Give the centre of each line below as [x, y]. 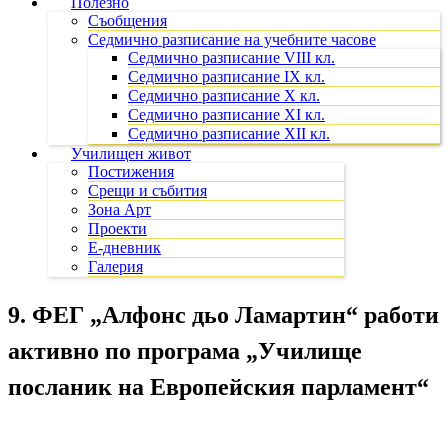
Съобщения [127, 20]
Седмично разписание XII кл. [229, 133]
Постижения [131, 171]
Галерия [115, 266]
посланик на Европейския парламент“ [218, 386]
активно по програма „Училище [185, 350]
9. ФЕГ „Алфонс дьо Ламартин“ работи [223, 314]
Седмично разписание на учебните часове [232, 39]
